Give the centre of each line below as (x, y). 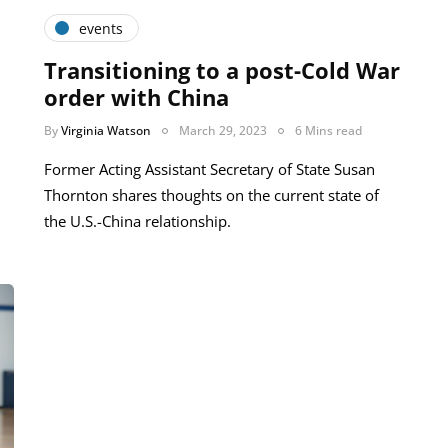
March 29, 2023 (223, 131)
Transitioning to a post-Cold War (222, 70)
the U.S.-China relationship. (137, 221)
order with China (136, 97)
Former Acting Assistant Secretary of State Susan (209, 169)
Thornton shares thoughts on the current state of (211, 195)
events (101, 28)
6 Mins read (328, 131)
